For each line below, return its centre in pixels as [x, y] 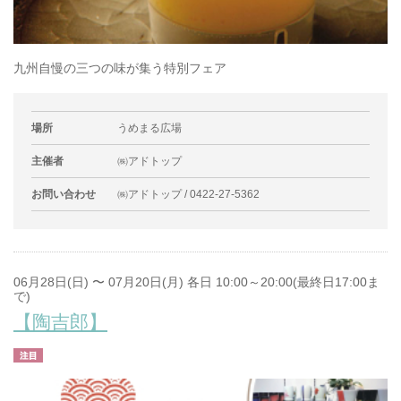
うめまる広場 [149, 128]
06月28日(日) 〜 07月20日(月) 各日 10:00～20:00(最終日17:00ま [196, 282]
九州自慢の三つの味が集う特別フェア [120, 68]
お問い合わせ [64, 195]
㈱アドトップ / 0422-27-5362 [188, 195]
